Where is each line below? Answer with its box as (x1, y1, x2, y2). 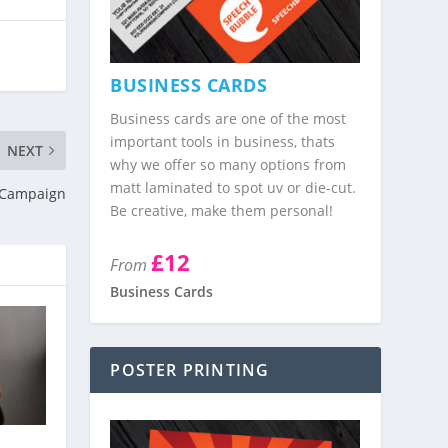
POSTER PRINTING (110, 358, 270, 381)
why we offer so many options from (110, 155, 347, 175)
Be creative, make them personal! (110, 201, 334, 221)
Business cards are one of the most (110, 109, 347, 129)
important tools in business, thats (110, 132, 336, 152)
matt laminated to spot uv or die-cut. (110, 178, 357, 198)
